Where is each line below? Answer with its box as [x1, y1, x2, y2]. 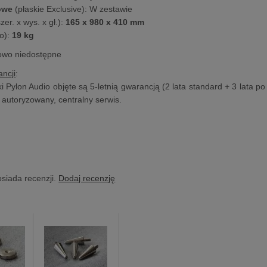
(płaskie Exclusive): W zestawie [13, 4, 133, 14]
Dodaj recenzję [58, 173, 116, 183]
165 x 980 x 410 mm [63, 17, 145, 27]
